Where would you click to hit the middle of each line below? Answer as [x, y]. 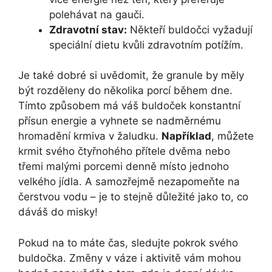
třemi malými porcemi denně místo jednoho [124, 167]
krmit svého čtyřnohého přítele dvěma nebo [124, 151]
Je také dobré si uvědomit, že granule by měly [131, 76]
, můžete [233, 136]
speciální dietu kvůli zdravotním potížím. [146, 45]
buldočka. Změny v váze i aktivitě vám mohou [130, 258]
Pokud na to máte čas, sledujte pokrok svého [128, 243]
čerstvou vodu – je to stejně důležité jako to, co [133, 197]
